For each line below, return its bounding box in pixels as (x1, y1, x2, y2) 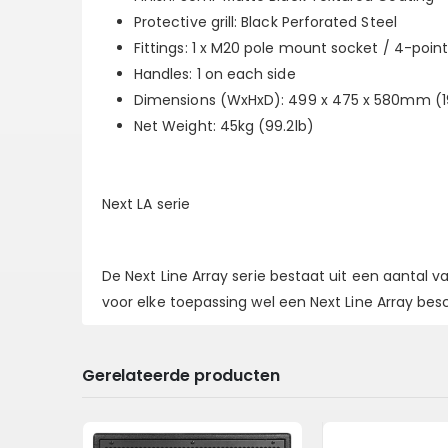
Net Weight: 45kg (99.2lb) (134, 115, 314, 136)
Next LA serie (102, 193, 190, 214)
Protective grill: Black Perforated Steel (134, 11, 397, 32)
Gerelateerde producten (82, 363, 280, 387)
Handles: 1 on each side (134, 63, 296, 84)
